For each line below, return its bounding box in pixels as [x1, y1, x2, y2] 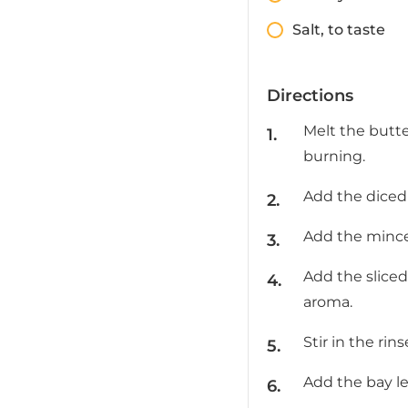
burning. [303, 148, 365, 166]
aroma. [303, 293, 352, 311]
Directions [267, 86, 353, 106]
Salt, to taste [292, 21, 385, 39]
